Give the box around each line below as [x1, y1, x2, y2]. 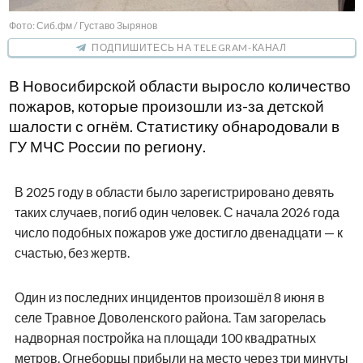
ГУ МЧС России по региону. [8, 138, 206, 156]
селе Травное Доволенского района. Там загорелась [14, 310, 326, 326]
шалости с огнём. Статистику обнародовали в [8, 117, 340, 136]
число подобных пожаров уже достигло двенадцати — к [14, 224, 343, 241]
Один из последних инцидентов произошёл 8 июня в [14, 289, 325, 305]
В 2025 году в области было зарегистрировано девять [14, 184, 334, 200]
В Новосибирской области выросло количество [8, 77, 351, 96]
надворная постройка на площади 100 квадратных [14, 330, 316, 346]
